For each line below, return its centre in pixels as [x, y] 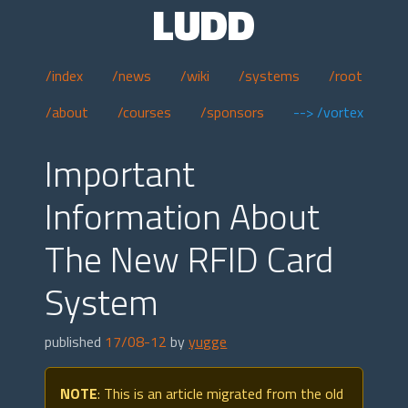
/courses [144, 112]
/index [64, 76]
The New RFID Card [189, 259]
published [75, 342]
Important [120, 173]
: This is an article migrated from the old [221, 393]
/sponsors [232, 112]
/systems [269, 76]
